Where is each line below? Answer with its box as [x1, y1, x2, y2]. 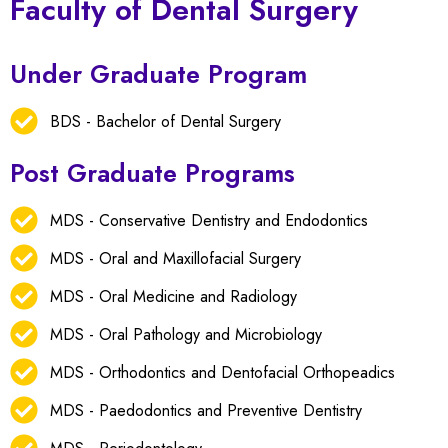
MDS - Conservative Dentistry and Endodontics [50, 208, 368, 232]
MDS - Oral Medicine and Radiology [50, 284, 297, 308]
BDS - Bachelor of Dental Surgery [50, 109, 281, 133]
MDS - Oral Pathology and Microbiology [50, 322, 322, 346]
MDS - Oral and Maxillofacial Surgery [50, 246, 301, 270]
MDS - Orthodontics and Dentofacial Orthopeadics [50, 360, 395, 384]
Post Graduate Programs [10, 155, 295, 192]
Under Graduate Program [10, 56, 307, 93]
